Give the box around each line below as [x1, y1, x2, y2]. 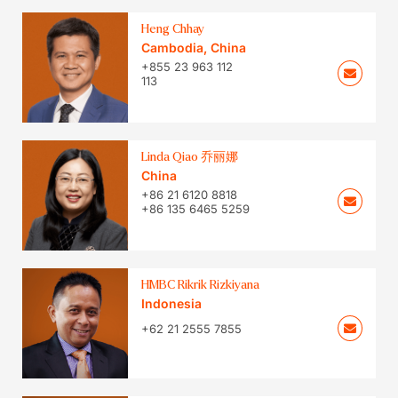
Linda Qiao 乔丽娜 [141, 149, 239, 163]
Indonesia [141, 296, 203, 312]
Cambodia [141, 39, 204, 55]
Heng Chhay [141, 21, 205, 36]
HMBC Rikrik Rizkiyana [141, 278, 260, 292]
